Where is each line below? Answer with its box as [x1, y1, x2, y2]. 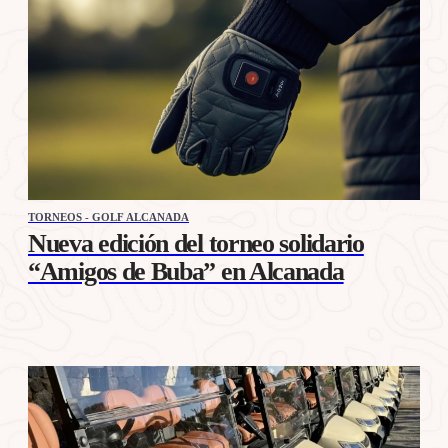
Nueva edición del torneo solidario [28, 228, 364, 258]
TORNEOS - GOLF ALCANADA [28, 210, 189, 223]
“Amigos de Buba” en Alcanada [28, 256, 344, 286]
